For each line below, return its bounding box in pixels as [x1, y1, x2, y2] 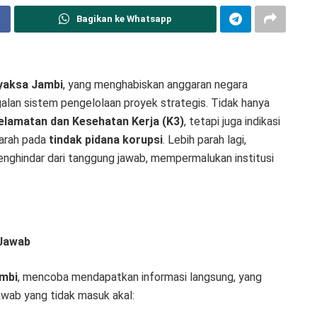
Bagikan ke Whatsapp [76, 13, 172, 25]
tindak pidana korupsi [49, 133, 163, 147]
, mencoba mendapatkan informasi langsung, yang [18, 270, 262, 284]
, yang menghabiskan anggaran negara [63, 78, 248, 92]
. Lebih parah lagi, [163, 133, 246, 147]
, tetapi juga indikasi [184, 115, 280, 129]
